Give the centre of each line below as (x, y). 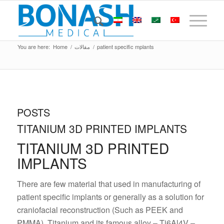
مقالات (82, 46)
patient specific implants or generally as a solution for (110, 196)
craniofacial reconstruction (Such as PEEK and (100, 209)
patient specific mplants (125, 46)
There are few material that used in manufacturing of (108, 183)
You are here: (33, 46)
